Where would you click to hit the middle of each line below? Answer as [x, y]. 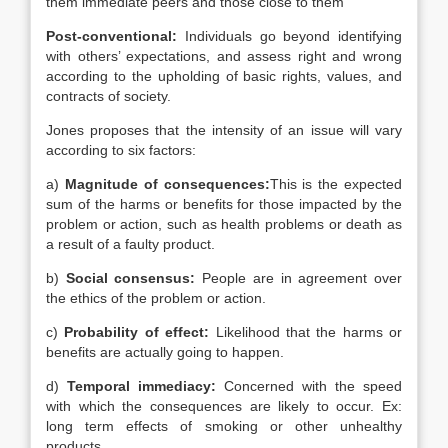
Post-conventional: [115, 36]
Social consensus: [130, 278]
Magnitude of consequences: [167, 184]
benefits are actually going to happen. [165, 352]
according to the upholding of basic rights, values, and [224, 76]
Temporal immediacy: [141, 386]
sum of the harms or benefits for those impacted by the [224, 204]
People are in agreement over [299, 278]
